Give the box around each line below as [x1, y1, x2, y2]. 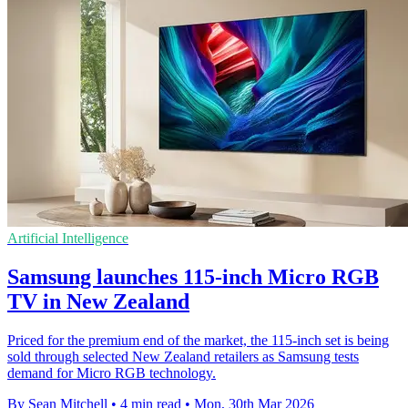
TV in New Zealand [7, 289, 189, 313]
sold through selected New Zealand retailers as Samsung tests [7, 348, 359, 364]
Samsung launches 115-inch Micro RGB [7, 264, 379, 289]
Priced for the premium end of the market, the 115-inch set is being [7, 331, 389, 348]
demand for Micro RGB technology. [7, 364, 216, 381]
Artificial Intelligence [7, 229, 128, 246]
